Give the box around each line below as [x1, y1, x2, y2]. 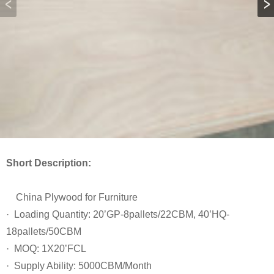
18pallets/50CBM [6, 226, 81, 237]
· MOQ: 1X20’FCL [6, 243, 86, 254]
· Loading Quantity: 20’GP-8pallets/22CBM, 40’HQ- [6, 209, 229, 220]
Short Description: [6, 158, 91, 168]
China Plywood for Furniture [6, 192, 138, 202]
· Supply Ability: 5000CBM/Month [6, 261, 152, 271]
